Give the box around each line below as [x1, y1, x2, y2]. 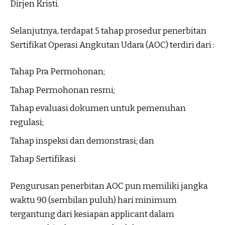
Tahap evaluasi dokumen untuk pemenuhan [10, 103, 186, 114]
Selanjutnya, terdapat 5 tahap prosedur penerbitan [10, 25, 206, 36]
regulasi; [10, 117, 44, 128]
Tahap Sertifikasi [10, 154, 76, 165]
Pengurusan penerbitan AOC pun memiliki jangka [10, 180, 208, 191]
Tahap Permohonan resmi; [10, 84, 115, 95]
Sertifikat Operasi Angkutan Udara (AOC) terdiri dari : [10, 39, 214, 50]
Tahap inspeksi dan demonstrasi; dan [10, 135, 154, 146]
